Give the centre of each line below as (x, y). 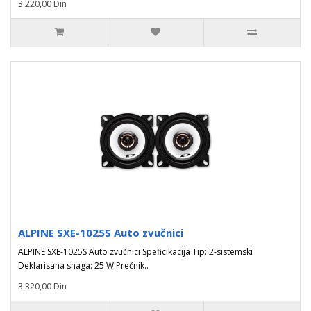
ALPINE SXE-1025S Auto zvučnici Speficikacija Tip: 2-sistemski (135, 252)
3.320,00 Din (42, 286)
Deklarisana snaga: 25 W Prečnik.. (83, 266)
